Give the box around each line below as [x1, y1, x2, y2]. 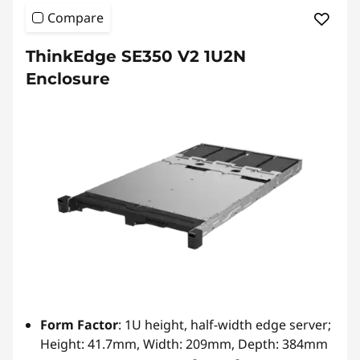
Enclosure [26, 69, 110, 89]
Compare [47, 9, 104, 27]
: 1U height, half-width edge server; [118, 316, 331, 334]
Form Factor [40, 316, 118, 334]
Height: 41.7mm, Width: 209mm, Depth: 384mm [40, 335, 328, 354]
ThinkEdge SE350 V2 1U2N [26, 47, 246, 67]
